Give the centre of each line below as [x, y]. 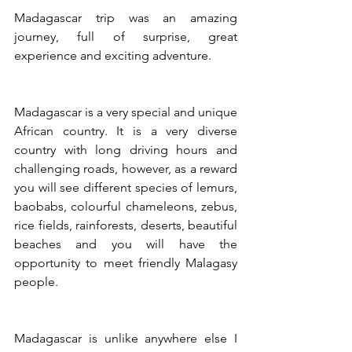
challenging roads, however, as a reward [126, 168]
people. [36, 281]
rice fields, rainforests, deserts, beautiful [126, 225]
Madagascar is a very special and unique [126, 112]
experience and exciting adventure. [113, 55]
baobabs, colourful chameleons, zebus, [126, 206]
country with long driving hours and [126, 149]
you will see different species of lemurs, [126, 187]
